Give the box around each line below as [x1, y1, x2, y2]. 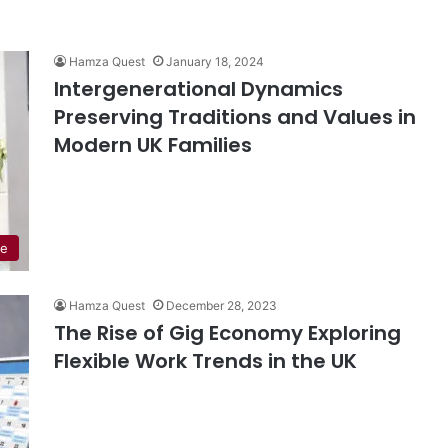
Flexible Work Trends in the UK [54, 347, 357, 375]
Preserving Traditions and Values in [54, 103, 416, 131]
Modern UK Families [54, 131, 252, 159]
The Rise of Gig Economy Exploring [54, 319, 401, 347]
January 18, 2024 [166, 54, 264, 69]
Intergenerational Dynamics [54, 75, 343, 103]
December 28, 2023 [166, 298, 277, 313]
